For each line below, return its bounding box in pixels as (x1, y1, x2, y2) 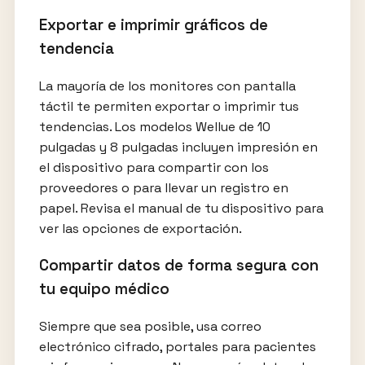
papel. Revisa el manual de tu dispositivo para (38, 199, 323, 217)
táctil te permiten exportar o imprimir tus (38, 97, 299, 115)
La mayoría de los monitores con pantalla (38, 77, 296, 95)
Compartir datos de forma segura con (38, 256, 319, 275)
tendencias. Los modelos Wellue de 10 (38, 117, 270, 135)
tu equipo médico (38, 279, 169, 299)
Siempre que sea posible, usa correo (38, 318, 262, 336)
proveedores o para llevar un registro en (38, 178, 288, 196)
